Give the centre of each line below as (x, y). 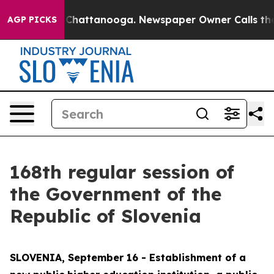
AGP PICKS (32, 20)
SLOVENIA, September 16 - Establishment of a (128, 257)
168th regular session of (122, 172)
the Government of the (116, 194)
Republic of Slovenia (106, 216)
